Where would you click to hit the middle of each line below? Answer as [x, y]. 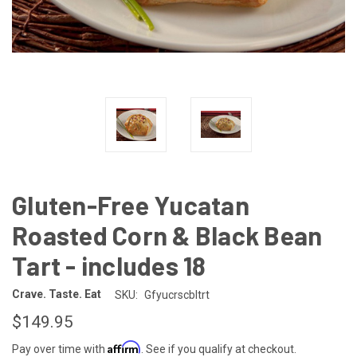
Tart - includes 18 [109, 265]
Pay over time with [60, 349]
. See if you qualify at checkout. [219, 349]
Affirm [124, 347]
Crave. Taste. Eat [57, 294]
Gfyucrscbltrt [177, 294]
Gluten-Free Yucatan [131, 204]
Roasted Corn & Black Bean [167, 235]
